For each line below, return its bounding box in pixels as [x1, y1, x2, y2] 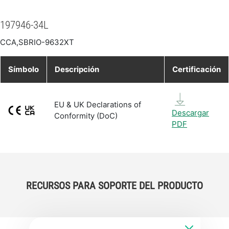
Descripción [55, 64, 99, 74]
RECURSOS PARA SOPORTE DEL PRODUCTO [26, 179, 203, 192]
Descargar [172, 107, 209, 118]
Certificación [172, 64, 221, 74]
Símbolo [8, 64, 39, 74]
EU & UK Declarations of [54, 99, 141, 109]
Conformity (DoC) [54, 110, 118, 121]
